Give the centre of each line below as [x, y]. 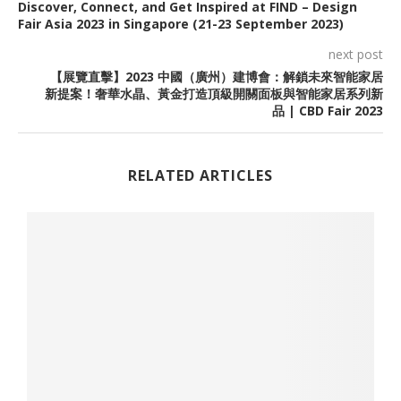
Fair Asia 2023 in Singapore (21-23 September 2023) [181, 24]
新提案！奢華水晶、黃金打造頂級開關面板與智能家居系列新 [214, 94]
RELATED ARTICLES [200, 175]
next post [356, 54]
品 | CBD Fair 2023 [328, 111]
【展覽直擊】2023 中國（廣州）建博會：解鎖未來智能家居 [217, 77]
